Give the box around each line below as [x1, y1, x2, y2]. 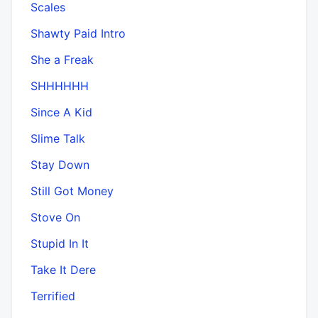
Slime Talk [31, 131, 85, 146]
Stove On [31, 209, 80, 224]
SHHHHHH [31, 78, 89, 93]
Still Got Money [31, 183, 114, 198]
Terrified [31, 288, 75, 303]
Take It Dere [31, 262, 96, 277]
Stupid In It [31, 236, 89, 251]
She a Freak [31, 52, 94, 67]
